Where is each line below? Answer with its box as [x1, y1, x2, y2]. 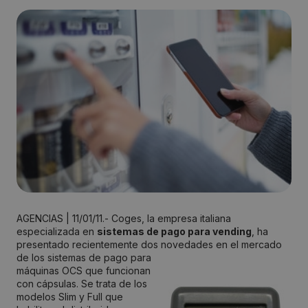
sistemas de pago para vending [97, 225, 252, 238]
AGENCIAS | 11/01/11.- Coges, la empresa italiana [16, 212, 231, 225]
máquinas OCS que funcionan [16, 265, 151, 277]
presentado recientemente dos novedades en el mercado [16, 239, 282, 251]
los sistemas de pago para [29, 252, 151, 264]
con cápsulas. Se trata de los [16, 278, 147, 290]
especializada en [16, 225, 97, 238]
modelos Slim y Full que [16, 291, 123, 303]
